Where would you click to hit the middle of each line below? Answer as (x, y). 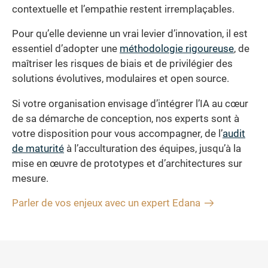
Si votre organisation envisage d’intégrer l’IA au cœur (130, 103)
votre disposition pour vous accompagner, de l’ (117, 133)
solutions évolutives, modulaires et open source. (121, 79)
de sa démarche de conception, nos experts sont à (126, 118)
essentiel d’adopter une (66, 49)
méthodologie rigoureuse (177, 49)
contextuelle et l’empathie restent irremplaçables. (123, 9)
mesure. (30, 178)
